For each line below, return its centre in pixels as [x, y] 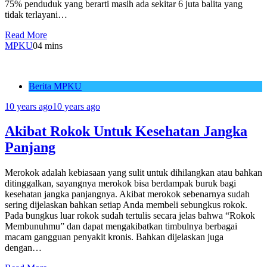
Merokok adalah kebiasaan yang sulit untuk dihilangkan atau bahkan [133, 173]
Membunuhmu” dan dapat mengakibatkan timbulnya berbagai [121, 226]
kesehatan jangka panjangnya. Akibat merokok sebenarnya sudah [127, 194]
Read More [26, 35]
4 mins [50, 45]
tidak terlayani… [36, 14]
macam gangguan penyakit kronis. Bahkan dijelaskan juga [114, 237]
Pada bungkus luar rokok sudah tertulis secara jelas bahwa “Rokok [130, 216]
